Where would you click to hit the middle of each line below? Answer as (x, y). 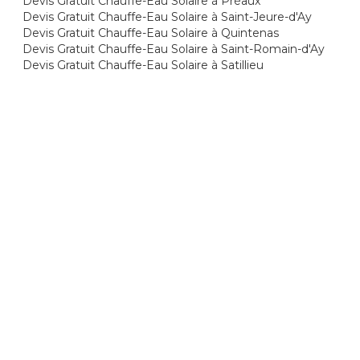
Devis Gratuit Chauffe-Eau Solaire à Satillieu (143, 65)
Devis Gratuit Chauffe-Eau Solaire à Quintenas (151, 33)
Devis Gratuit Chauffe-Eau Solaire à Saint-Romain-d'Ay (174, 49)
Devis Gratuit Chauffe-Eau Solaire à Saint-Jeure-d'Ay (168, 17)
